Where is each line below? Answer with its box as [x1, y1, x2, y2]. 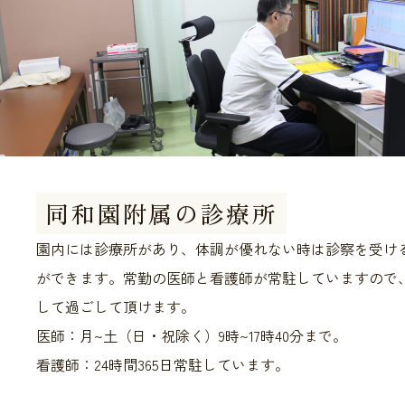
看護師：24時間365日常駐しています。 [36, 353, 289, 375]
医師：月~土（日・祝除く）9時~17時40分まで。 [36, 325, 347, 346]
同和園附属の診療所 [45, 196, 278, 230]
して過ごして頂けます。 [36, 296, 195, 317]
